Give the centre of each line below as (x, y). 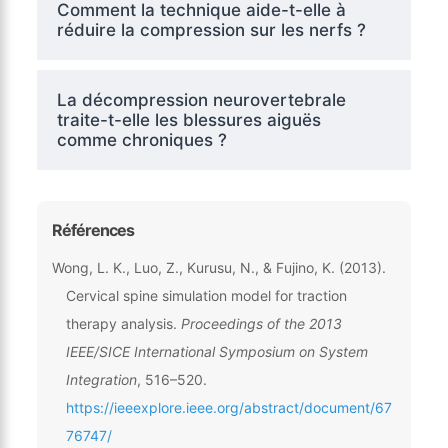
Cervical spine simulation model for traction (206, 295)
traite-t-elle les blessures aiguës (188, 119)
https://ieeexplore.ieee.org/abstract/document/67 (228, 407)
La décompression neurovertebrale (201, 99)
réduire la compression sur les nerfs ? (211, 29)
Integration (101, 379)
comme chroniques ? (141, 139)
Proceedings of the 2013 (261, 323)
